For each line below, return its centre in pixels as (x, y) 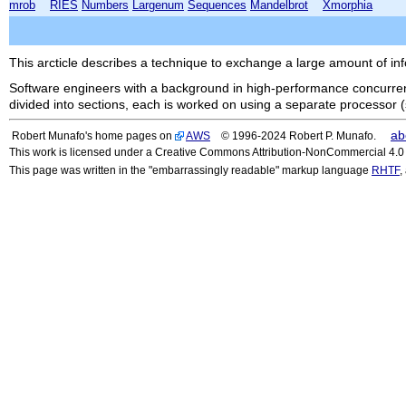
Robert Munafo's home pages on (93, 135)
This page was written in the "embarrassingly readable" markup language (190, 170)
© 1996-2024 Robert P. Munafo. (293, 135)
